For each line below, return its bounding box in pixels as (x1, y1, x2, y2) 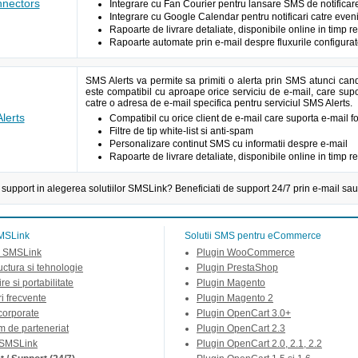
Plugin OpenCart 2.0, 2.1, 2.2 (197, 339, 322, 348)
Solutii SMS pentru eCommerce (185, 230, 321, 241)
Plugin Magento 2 (197, 293, 273, 303)
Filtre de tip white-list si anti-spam (109, 125, 253, 137)
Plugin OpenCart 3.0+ (197, 308, 291, 318)
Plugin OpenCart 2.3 (197, 324, 285, 333)
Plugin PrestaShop (197, 263, 278, 272)
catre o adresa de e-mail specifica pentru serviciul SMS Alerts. (86, 97, 352, 109)
